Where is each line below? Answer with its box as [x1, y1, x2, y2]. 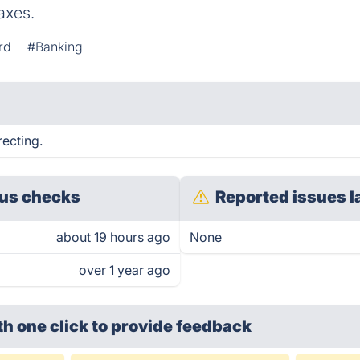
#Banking [27, 39, 84, 55]
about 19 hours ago [56, 229, 170, 245]
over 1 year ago [79, 262, 170, 278]
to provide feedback [92, 317, 252, 336]
